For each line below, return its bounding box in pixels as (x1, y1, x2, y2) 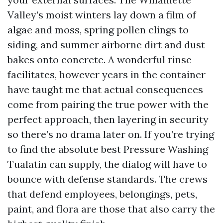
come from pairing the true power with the (7, 98, 209, 111)
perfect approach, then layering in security (7, 113, 209, 125)
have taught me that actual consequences (7, 83, 203, 96)
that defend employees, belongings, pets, (7, 188, 197, 200)
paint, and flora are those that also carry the (7, 203, 215, 215)
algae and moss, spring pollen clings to (7, 23, 189, 36)
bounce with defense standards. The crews (7, 173, 208, 185)
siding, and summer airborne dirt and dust (7, 38, 205, 51)
